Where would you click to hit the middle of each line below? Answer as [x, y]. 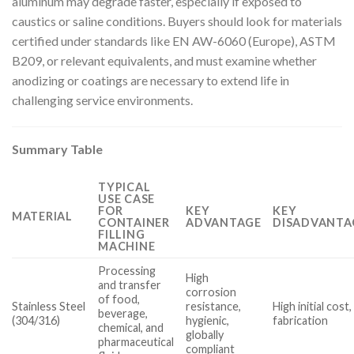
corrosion [211, 292]
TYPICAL [124, 186]
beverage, [123, 313]
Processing [127, 270]
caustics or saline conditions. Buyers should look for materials [177, 21]
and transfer [130, 284]
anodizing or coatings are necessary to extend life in [151, 81]
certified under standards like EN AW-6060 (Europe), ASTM [174, 41]
